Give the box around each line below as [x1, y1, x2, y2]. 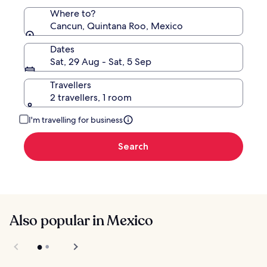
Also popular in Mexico [10, 211, 153, 231]
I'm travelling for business [29, 114, 123, 126]
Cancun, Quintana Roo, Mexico [50, 20, 183, 33]
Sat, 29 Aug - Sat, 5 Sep [50, 55, 151, 69]
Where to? [50, 7, 95, 20]
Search [118, 141, 149, 153]
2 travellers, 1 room [50, 91, 132, 104]
